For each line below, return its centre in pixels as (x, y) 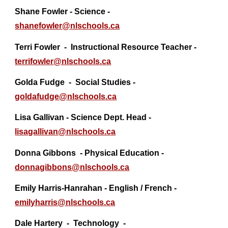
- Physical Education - (120, 153)
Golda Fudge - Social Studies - (75, 82)
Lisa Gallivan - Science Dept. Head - (83, 118)
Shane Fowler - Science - (63, 12)
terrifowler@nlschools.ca (63, 61)
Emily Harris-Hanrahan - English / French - (96, 188)
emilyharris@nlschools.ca (65, 202)
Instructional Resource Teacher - (134, 47)
